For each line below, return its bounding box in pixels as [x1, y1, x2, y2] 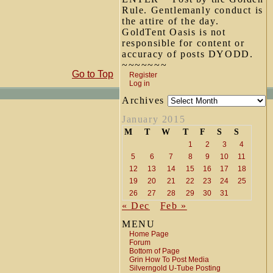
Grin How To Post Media [129, 255, 209, 264]
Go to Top [72, 69, 113, 79]
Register [129, 71, 157, 79]
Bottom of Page [129, 247, 180, 255]
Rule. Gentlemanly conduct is [122, 5, 263, 15]
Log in [129, 79, 150, 88]
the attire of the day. [122, 16, 219, 26]
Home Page [129, 230, 169, 238]
